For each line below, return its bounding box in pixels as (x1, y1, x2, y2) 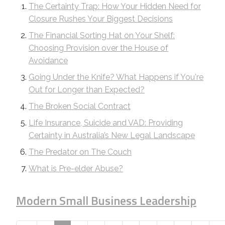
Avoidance (29, 56, 68, 66)
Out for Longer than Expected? (29, 85, 145, 95)
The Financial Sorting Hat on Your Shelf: (29, 31, 175, 41)
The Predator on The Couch (29, 147, 132, 157)
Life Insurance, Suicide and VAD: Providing (29, 118, 183, 128)
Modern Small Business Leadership (16, 191, 196, 210)
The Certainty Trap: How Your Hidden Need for (29, 2, 201, 12)
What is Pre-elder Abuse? (29, 164, 123, 174)
